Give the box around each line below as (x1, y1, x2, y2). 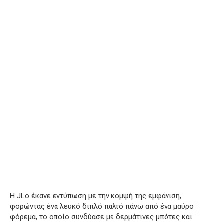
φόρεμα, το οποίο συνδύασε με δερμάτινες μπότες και (10, 212, 192, 221)
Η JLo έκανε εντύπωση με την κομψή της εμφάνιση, (10, 191, 181, 200)
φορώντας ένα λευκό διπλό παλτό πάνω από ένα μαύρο (10, 201, 194, 211)
